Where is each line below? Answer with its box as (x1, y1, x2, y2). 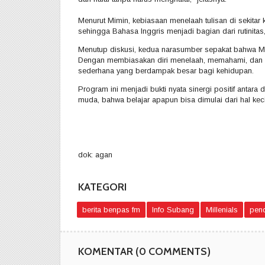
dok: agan (78, 150, 112, 159)
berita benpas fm (82, 205, 140, 214)
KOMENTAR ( (78, 244, 139, 257)
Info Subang (152, 205, 194, 214)
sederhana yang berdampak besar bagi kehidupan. (78, 66, 254, 76)
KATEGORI (78, 180, 127, 193)
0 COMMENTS (139, 244, 207, 257)
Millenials (206, 205, 238, 214)
